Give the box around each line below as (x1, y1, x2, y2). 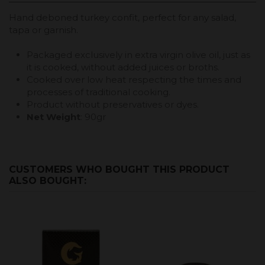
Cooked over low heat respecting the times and (27, 73, 241, 85)
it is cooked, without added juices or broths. (27, 61, 219, 73)
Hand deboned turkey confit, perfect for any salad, (9, 11, 236, 23)
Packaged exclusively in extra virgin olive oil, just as (27, 49, 250, 60)
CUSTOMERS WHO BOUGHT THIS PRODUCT (9, 163, 230, 175)
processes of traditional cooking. (27, 86, 170, 98)
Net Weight (27, 111, 80, 122)
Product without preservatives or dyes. (27, 98, 199, 110)
